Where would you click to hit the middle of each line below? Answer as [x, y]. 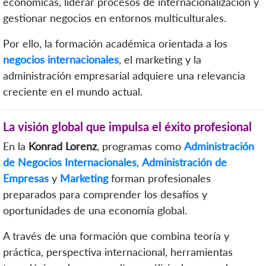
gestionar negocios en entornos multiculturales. [115, 18]
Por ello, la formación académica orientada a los [115, 43]
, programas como [140, 146]
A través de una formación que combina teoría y [116, 235]
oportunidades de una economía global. [95, 210]
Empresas [26, 178]
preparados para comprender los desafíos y [105, 194]
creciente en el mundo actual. [73, 91]
